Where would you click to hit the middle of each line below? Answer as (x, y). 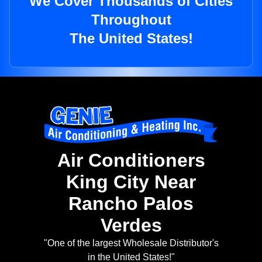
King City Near (131, 182)
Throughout (131, 20)
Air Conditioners (131, 161)
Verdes (131, 225)
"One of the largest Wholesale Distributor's (131, 243)
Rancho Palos (131, 204)
